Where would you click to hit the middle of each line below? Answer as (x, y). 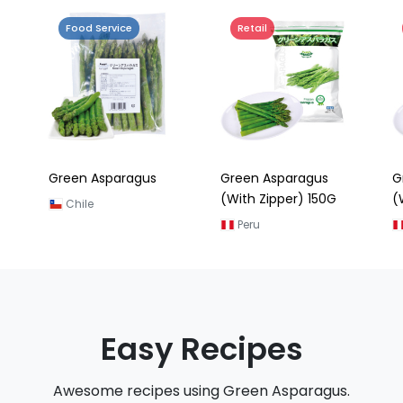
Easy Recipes (201, 349)
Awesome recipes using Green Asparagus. (201, 391)
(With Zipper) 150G (278, 199)
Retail (252, 28)
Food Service (99, 28)
